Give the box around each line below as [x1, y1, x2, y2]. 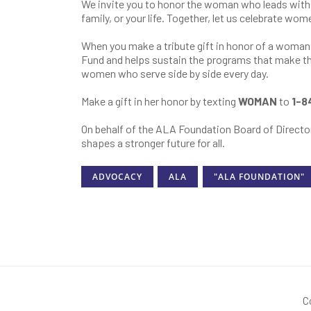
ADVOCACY [92, 171, 142, 183]
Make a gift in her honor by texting [81, 94, 238, 108]
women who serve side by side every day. [81, 67, 269, 80]
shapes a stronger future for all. [81, 136, 227, 149]
